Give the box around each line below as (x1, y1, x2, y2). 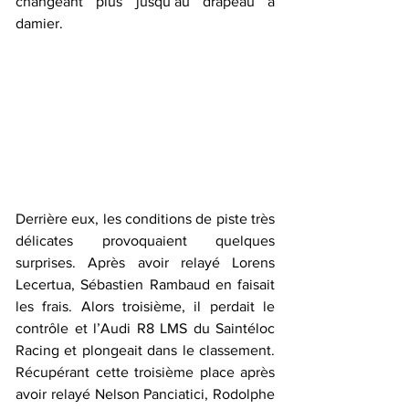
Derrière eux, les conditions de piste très (16, 210, 275, 226)
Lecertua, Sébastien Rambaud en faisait (16, 276, 275, 292)
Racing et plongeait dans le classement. (16, 341, 275, 358)
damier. (16, 16, 67, 32)
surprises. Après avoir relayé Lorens (16, 254, 275, 270)
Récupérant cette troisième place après (16, 363, 275, 380)
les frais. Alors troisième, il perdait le (16, 298, 275, 314)
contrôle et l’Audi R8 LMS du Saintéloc (16, 320, 275, 336)
